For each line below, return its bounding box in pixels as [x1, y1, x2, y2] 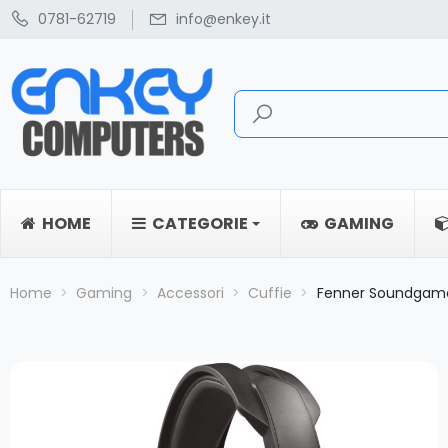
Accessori [156, 283, 224, 303]
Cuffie [248, 283, 293, 303]
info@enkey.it [176, 9, 271, 29]
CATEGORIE [149, 212, 251, 235]
